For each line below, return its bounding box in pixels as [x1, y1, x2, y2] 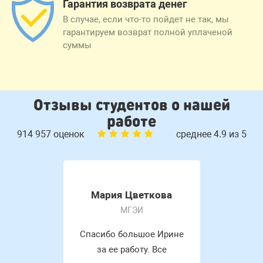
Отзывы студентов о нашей [33, 94, 230, 114]
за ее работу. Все [96, 244, 167, 255]
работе [107, 110, 156, 130]
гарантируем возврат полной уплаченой [63, 26, 232, 38]
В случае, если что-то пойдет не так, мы [63, 14, 229, 25]
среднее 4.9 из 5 [176, 128, 247, 140]
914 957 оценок [16, 128, 87, 140]
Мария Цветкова [91, 188, 172, 201]
